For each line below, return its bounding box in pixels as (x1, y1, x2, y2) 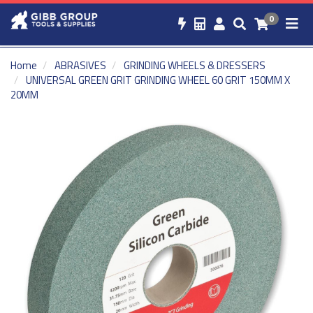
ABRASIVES (54, 57, 106, 73)
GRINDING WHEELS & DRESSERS (124, 57, 265, 73)
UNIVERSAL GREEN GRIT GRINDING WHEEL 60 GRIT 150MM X (26, 72, 290, 88)
